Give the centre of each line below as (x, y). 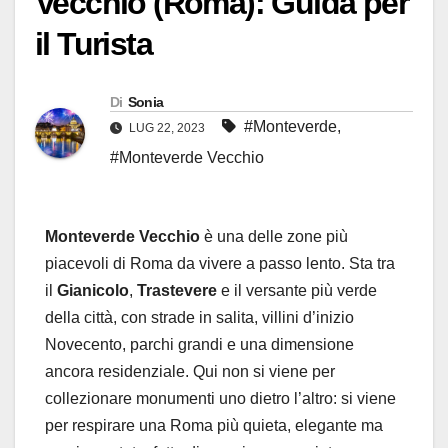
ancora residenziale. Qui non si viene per (190, 372)
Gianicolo (93, 291)
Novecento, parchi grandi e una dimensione (199, 345)
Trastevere (177, 291)
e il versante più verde (297, 291)
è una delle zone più (274, 237)
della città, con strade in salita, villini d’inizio (199, 318)
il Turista (94, 44)
